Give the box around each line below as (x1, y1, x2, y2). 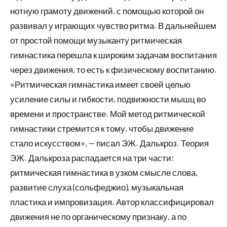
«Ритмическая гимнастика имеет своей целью (10, 79, 191, 89)
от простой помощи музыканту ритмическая (10, 34, 182, 45)
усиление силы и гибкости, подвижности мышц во (10, 93, 206, 104)
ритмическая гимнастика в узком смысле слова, (10, 167, 198, 177)
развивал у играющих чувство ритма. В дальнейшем (10, 20, 216, 30)
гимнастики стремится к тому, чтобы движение (10, 123, 194, 133)
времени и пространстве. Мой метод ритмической (10, 108, 205, 119)
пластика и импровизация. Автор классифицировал (10, 196, 214, 207)
